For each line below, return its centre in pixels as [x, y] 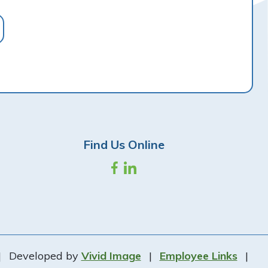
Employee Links [198, 255]
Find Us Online [124, 144]
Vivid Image [111, 255]
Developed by [43, 255]
